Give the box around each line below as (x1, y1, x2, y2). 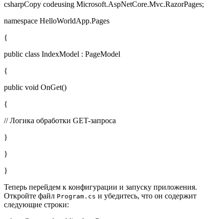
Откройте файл (4, 191, 57, 200)
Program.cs (57, 192, 96, 200)
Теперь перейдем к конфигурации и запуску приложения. (4, 182, 197, 191)
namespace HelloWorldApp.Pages (4, 16, 109, 25)
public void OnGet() (4, 83, 66, 91)
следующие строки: (4, 200, 69, 209)
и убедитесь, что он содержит (96, 191, 197, 200)
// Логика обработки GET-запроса (4, 116, 116, 125)
